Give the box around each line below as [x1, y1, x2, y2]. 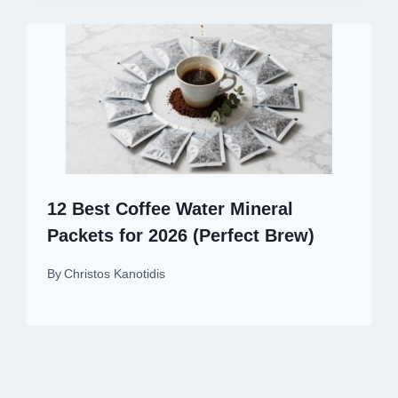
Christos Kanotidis [64, 267, 166, 282]
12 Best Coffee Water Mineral [47, 198, 293, 219]
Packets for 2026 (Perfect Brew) [47, 225, 314, 245]
